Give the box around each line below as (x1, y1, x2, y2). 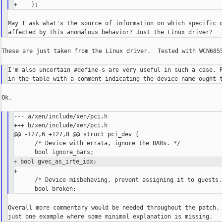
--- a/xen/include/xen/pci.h (14, 113, 108, 120)
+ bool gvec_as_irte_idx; (13, 158, 97, 166)
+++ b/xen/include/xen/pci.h (14, 122, 108, 129)
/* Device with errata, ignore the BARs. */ (14, 140, 181, 147)
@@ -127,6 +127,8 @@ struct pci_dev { (14, 131, 139, 138)
